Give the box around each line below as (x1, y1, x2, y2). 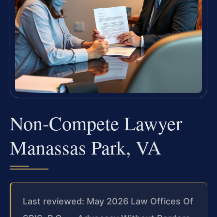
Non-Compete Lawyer (10, 109, 182, 136)
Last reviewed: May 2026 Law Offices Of (23, 196, 193, 206)
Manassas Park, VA (10, 134, 161, 160)
